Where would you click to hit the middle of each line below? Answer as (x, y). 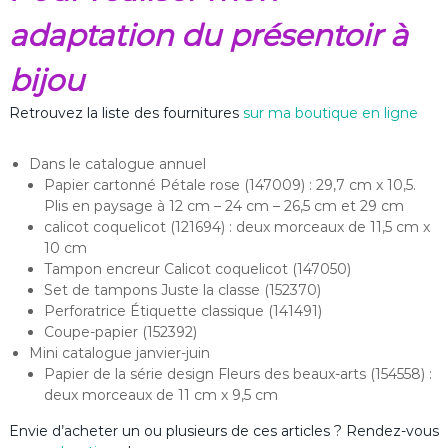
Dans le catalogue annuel (117, 164)
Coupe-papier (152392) (120, 332)
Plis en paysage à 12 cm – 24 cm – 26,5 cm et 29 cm (223, 206)
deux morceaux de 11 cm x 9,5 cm (160, 395)
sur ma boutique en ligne (330, 113)
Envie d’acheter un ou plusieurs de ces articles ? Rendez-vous (223, 431)
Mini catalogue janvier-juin (119, 353)
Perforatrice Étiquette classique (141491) (182, 311)
